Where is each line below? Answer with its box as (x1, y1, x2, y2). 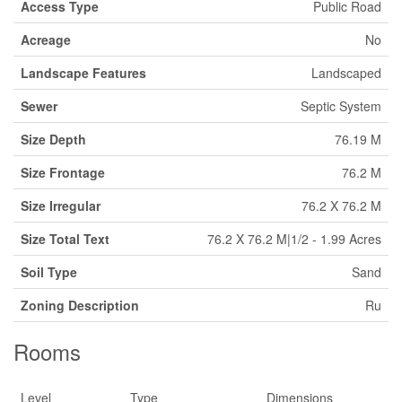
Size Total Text (21, 230, 109, 248)
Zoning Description (21, 296, 139, 314)
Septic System (301, 97, 381, 115)
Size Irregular (21, 197, 100, 214)
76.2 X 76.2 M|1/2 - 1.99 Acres (207, 230, 381, 248)
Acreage (21, 31, 71, 48)
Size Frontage (21, 163, 105, 181)
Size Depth (21, 130, 86, 148)
